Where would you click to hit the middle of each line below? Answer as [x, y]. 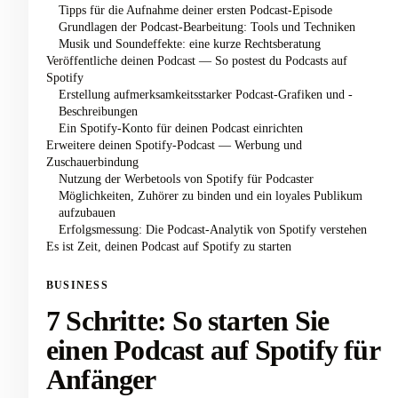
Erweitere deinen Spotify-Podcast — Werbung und [174, 145]
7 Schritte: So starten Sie [188, 321]
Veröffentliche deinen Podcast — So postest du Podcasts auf [197, 60]
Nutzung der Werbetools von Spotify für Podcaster [186, 179]
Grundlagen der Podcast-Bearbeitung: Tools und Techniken [207, 27]
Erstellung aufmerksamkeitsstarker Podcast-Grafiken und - [205, 94]
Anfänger [101, 379]
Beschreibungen [98, 111]
